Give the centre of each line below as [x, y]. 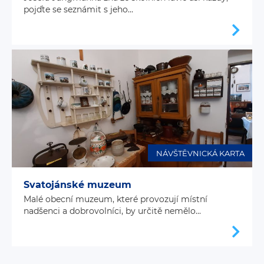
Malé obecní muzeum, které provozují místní [115, 199]
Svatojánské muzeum [77, 185]
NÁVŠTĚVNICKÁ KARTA [200, 153]
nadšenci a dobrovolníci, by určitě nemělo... [112, 211]
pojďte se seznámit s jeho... [78, 10]
